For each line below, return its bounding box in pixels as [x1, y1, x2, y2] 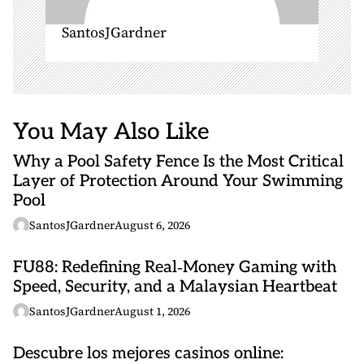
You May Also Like [13, 119, 209, 145]
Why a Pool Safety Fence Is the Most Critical [13, 152, 344, 171]
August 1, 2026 [115, 303, 190, 319]
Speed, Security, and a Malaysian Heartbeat [13, 277, 337, 297]
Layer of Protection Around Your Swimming [13, 171, 343, 191]
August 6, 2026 [115, 217, 190, 233]
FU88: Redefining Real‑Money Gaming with [13, 258, 336, 277]
